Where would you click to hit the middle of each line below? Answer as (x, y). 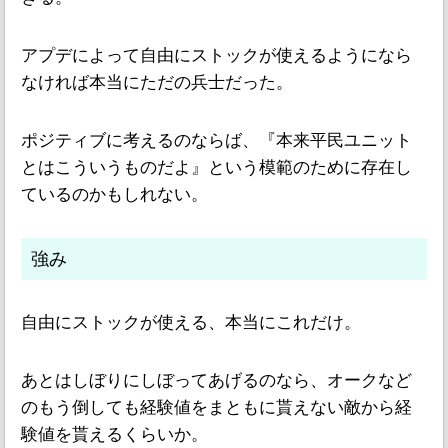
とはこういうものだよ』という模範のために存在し (216, 167)
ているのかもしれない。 (114, 194)
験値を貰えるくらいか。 (114, 434)
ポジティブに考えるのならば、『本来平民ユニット (216, 140)
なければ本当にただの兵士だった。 (157, 83)
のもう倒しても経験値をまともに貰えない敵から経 (216, 407)
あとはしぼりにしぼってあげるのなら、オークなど (216, 380)
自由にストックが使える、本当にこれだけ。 (191, 323)
